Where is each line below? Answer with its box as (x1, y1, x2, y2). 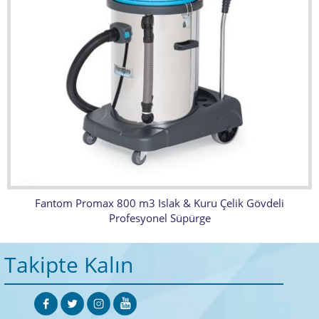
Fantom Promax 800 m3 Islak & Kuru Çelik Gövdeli (35, 196, 284, 210)
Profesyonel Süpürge (108, 211, 211, 225)
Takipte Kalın (4, 250, 133, 279)
